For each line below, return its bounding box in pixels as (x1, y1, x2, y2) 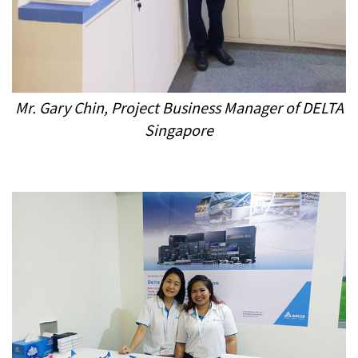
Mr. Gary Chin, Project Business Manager (14, 96, 282, 117)
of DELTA (281, 96, 344, 117)
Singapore (145, 118, 213, 140)
